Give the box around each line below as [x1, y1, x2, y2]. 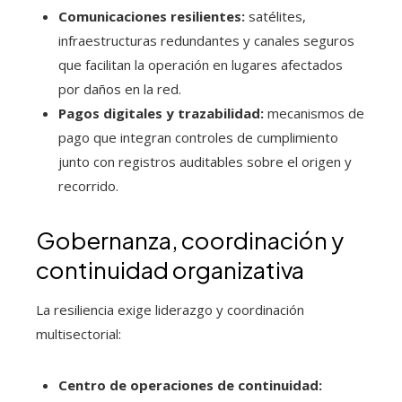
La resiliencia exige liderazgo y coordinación [36, 300, 304, 319]
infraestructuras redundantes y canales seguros [58, 31, 354, 49]
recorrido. [58, 176, 118, 195]
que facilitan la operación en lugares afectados [58, 55, 343, 74]
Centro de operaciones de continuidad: [58, 375, 322, 394]
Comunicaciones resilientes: [58, 6, 245, 25]
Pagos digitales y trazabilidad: [58, 103, 264, 122]
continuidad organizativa [36, 254, 304, 284]
